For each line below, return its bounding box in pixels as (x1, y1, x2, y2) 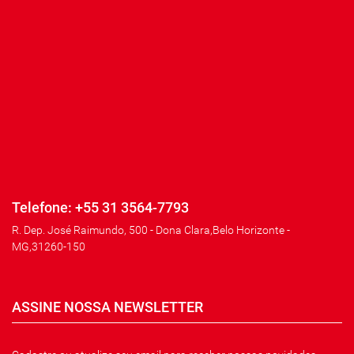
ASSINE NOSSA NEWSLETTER (12, 298, 203, 315)
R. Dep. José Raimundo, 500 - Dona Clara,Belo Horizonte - (12, 223, 290, 236)
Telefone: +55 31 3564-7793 (12, 198, 189, 217)
